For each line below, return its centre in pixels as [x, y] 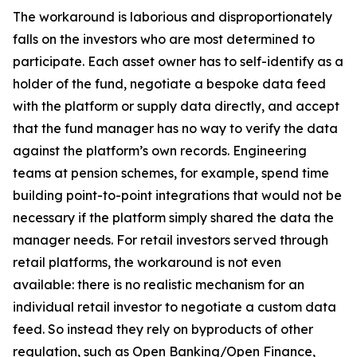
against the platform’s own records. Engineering [160, 151]
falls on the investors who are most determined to [164, 39]
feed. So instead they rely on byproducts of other [163, 329]
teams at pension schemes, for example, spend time [171, 173]
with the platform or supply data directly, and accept [176, 106]
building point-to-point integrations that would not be [177, 195]
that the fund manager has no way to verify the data [175, 128]
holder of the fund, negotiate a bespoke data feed [169, 84]
